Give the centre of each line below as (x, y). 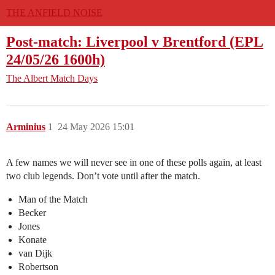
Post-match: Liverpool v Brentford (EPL (135, 41)
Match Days (74, 79)
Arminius (26, 127)
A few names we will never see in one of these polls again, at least (134, 163)
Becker (32, 213)
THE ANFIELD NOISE (54, 13)
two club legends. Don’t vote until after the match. (103, 176)
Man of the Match (53, 199)
